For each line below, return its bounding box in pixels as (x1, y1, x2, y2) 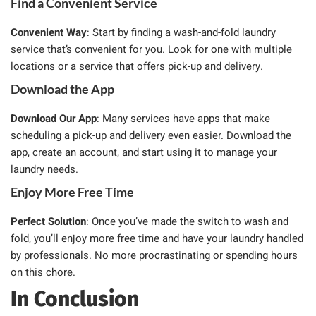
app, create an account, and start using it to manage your (11, 144, 277, 160)
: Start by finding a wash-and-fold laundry (87, 24, 276, 40)
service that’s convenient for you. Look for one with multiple (11, 41, 292, 57)
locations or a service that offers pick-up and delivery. (11, 58, 263, 74)
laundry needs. (11, 161, 78, 177)
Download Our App (11, 110, 97, 126)
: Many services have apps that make (97, 110, 270, 126)
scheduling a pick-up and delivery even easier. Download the (11, 127, 291, 143)
